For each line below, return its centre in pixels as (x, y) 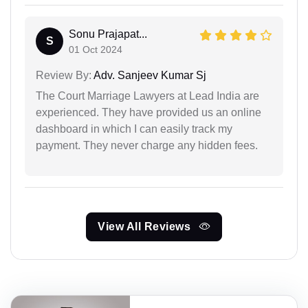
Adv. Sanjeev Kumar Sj (149, 75)
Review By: (64, 75)
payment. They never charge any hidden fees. (147, 145)
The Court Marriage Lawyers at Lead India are (147, 96)
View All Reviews (146, 226)
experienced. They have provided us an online (148, 112)
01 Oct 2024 (96, 49)
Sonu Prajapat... (108, 34)
